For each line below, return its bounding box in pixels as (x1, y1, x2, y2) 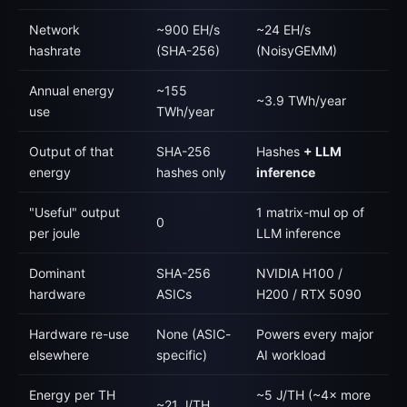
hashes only (156, 164, 226, 180)
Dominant (29, 265, 85, 281)
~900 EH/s (156, 22, 220, 37)
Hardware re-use (29, 326, 129, 342)
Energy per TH (29, 387, 115, 402)
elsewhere (29, 347, 89, 362)
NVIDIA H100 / (256, 265, 342, 281)
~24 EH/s (256, 22, 311, 37)
